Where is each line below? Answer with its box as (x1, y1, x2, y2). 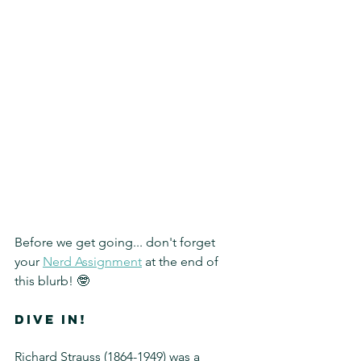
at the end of (142, 253, 222, 269)
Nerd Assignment (43, 253, 142, 269)
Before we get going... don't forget (15, 234, 218, 250)
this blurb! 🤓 (15, 272, 89, 288)
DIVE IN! (15, 310, 87, 327)
